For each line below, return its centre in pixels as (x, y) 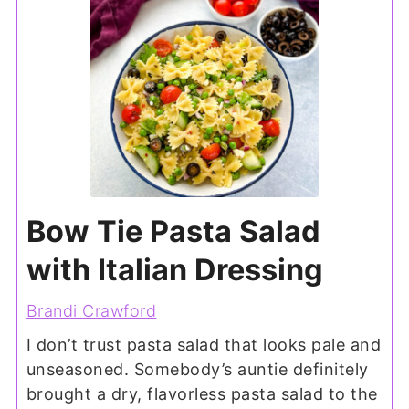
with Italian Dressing (174, 269)
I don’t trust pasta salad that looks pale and (204, 344)
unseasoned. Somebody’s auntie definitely (197, 369)
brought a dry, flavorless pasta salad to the (202, 393)
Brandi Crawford (91, 310)
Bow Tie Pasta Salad (173, 231)
